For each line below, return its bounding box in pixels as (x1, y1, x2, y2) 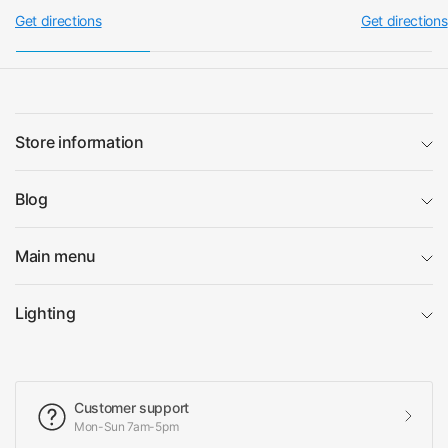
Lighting (15, 303, 76, 323)
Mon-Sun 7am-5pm (74, 419, 179, 434)
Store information (15, 132, 144, 152)
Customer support (74, 399, 189, 416)
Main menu (15, 246, 97, 266)
